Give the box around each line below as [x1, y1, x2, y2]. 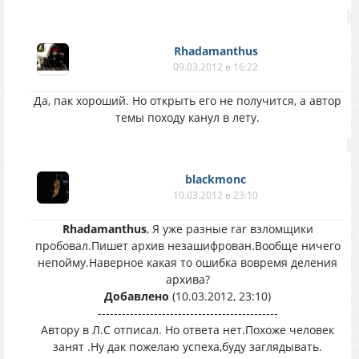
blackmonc [185, 171, 246, 187]
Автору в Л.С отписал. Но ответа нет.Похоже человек [41, 322, 334, 337]
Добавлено [104, 288, 169, 304]
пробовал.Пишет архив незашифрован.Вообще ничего [34, 238, 341, 253]
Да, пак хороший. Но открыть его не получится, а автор [34, 93, 341, 108]
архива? [165, 272, 210, 287]
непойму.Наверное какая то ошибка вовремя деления [38, 255, 337, 270]
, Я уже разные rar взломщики [146, 221, 313, 236]
